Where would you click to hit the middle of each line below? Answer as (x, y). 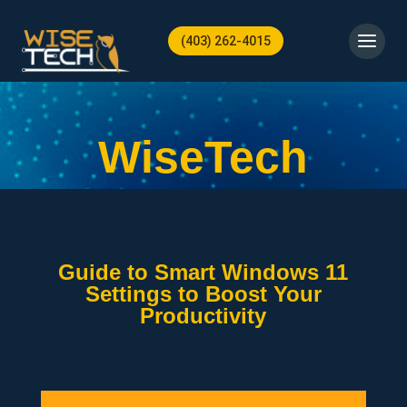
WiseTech (203, 157)
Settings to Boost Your (203, 294)
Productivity (203, 316)
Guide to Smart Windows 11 (203, 272)
